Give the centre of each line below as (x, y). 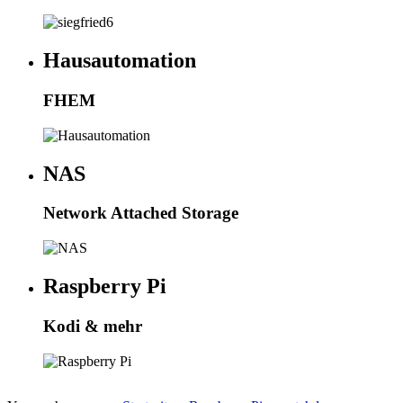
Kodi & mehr (93, 326)
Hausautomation (120, 60)
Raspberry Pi (105, 287)
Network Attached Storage (141, 213)
